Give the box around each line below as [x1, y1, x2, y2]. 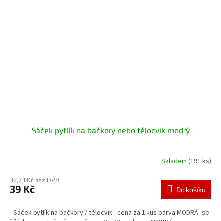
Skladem [161, 156, 188, 166]
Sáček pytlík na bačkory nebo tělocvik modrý [31, 125, 190, 135]
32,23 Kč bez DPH [10, 176, 60, 184]
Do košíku [176, 185, 206, 194]
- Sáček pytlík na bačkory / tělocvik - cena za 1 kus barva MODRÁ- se [10, 208, 209, 218]
